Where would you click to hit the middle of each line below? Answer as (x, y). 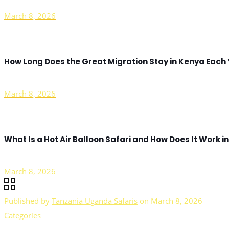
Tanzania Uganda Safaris (95, 201)
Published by (27, 201)
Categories (22, 215)
